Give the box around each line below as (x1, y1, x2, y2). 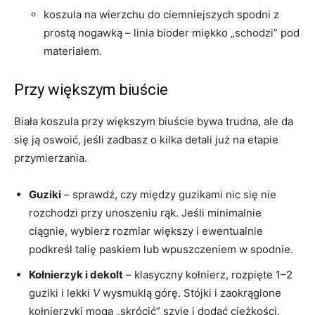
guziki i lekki (29, 286, 93, 300)
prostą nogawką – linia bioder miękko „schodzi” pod (44, 26, 300, 40)
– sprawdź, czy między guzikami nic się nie (61, 188, 276, 202)
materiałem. (44, 44, 102, 58)
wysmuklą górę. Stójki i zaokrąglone (100, 286, 281, 300)
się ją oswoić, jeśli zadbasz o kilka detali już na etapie (14, 133, 278, 147)
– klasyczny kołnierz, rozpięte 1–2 (123, 268, 292, 282)
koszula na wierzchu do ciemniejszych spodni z (44, 8, 279, 22)
